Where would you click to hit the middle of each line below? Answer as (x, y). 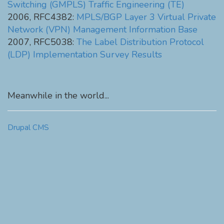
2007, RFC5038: (42, 42)
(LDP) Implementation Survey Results (85, 54)
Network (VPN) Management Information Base (102, 29)
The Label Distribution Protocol (140, 42)
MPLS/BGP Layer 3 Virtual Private (146, 17)
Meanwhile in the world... (58, 95)
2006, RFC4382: (42, 17)
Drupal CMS (28, 127)
